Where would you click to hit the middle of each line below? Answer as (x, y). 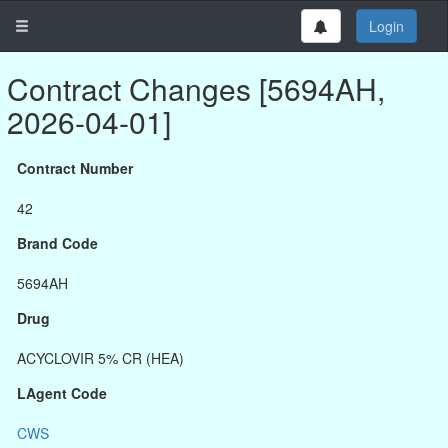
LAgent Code (62, 393)
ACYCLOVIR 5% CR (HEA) (100, 358)
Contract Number (75, 168)
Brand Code (57, 243)
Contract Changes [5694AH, (196, 88)
